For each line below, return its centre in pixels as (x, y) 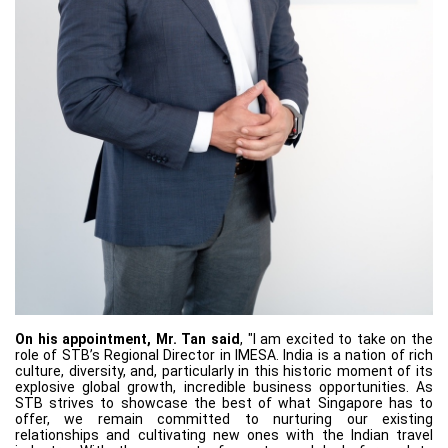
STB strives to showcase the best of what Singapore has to (224, 403)
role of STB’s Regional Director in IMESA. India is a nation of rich (224, 355)
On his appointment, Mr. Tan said (127, 339)
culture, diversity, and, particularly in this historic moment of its (224, 371)
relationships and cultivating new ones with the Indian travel (224, 435)
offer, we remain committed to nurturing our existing (224, 419)
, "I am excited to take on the (336, 339)
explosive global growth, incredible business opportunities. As (224, 387)
